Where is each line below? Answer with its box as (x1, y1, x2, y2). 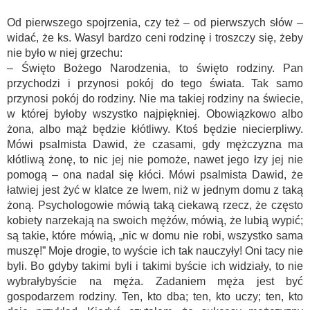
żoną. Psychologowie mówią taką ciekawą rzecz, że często (7, 199, 303, 211)
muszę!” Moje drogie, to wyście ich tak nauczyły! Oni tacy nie (7, 245, 303, 257)
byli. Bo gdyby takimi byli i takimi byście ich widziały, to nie (7, 260, 303, 272)
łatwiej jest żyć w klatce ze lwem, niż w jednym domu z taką (7, 184, 303, 196)
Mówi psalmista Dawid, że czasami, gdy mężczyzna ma (7, 138, 303, 150)
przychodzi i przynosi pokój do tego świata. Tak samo (7, 77, 303, 89)
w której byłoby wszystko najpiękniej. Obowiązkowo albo (7, 108, 303, 120)
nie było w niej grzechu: (7, 47, 122, 59)
